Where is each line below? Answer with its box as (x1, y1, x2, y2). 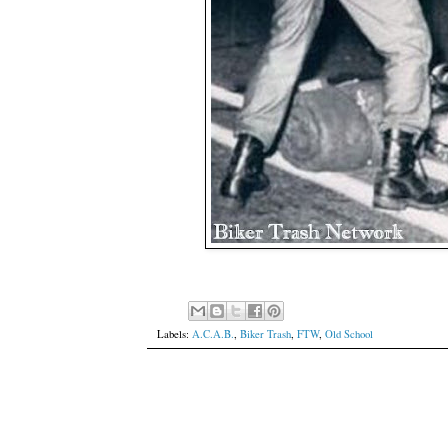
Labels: (157, 327, 192, 342)
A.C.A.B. (192, 327, 234, 342)
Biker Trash (240, 327, 291, 342)
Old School (325, 327, 373, 342)
